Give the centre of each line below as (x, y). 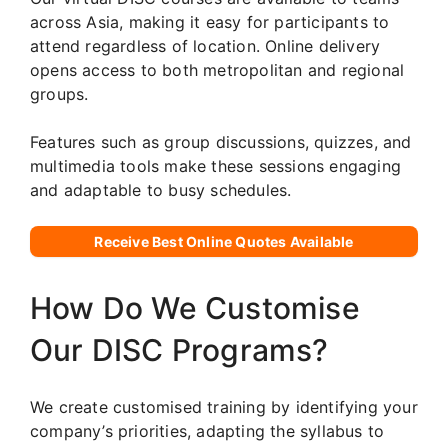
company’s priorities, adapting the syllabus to (207, 430)
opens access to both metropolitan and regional (217, 69)
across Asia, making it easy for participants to (210, 21)
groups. (59, 93)
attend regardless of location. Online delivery (205, 45)
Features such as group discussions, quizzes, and (221, 141)
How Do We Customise (195, 307)
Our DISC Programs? (179, 349)
